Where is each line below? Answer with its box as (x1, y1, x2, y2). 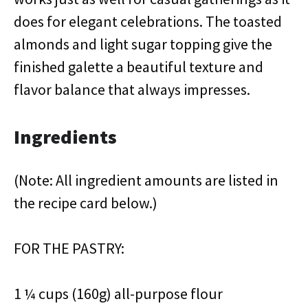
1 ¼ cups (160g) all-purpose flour (14, 284, 223, 303)
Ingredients (14, 124, 117, 149)
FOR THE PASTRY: (14, 239, 124, 258)
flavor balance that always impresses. (14, 80, 250, 99)
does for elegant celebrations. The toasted (14, 12, 282, 31)
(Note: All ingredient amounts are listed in (14, 170, 278, 190)
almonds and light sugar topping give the (14, 34, 272, 54)
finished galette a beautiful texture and (14, 57, 263, 76)
